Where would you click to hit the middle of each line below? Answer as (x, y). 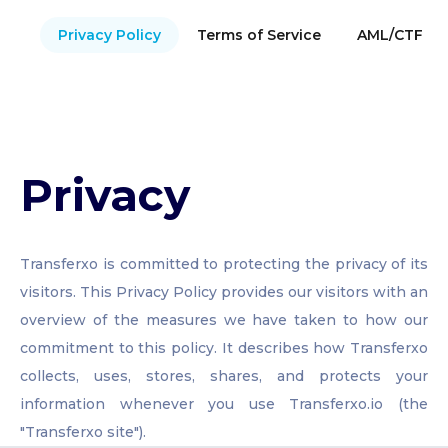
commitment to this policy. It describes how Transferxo (224, 348)
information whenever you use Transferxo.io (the (224, 404)
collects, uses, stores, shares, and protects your (224, 376)
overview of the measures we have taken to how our (224, 320)
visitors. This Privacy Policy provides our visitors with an (224, 292)
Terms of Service (259, 35)
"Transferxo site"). (83, 432)
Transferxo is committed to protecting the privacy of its (224, 264)
